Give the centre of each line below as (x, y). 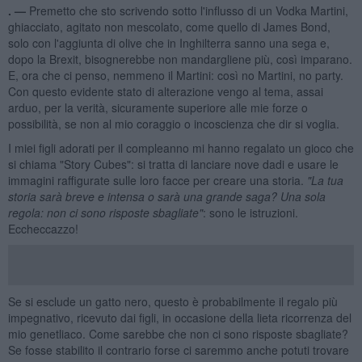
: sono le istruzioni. (250, 212)
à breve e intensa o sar (114, 196)
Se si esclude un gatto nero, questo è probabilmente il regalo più (173, 301)
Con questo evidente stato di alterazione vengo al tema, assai (165, 91)
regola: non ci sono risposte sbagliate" (105, 212)
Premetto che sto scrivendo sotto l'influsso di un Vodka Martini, (188, 10)
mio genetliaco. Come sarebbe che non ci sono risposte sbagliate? (178, 333)
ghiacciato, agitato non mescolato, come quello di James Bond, (169, 26)
